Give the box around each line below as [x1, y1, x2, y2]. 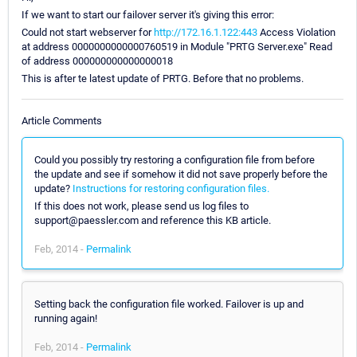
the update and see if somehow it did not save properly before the [34, 167, 328, 180]
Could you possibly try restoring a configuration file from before [34, 153, 315, 166]
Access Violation [257, 26, 335, 39]
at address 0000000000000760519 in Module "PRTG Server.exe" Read [22, 41, 332, 53]
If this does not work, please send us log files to [34, 199, 249, 212]
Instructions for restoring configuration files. [73, 182, 269, 194]
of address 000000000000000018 [22, 55, 173, 68]
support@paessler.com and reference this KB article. [34, 214, 271, 226]
